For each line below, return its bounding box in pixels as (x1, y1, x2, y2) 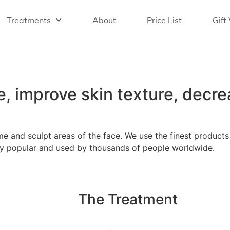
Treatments (6, 15, 51, 25)
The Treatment (78, 190, 178, 208)
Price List (146, 15, 182, 25)
